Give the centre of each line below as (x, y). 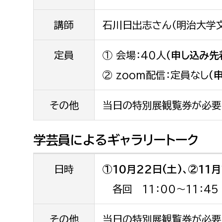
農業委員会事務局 (64, 11)
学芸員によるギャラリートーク (116, 140)
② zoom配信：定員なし (156, 75)
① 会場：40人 (135, 55)
